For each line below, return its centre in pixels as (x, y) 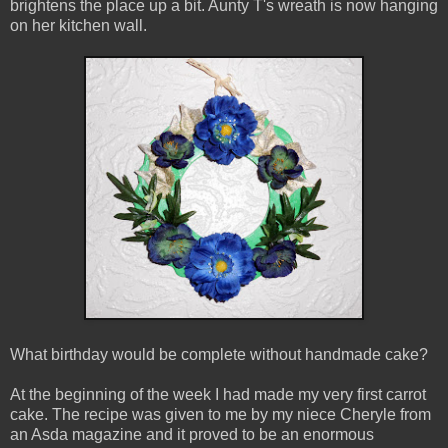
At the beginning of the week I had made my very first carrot (218, 395)
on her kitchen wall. (78, 26)
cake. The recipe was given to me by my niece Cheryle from (220, 415)
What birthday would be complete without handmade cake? (221, 355)
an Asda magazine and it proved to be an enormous (192, 435)
